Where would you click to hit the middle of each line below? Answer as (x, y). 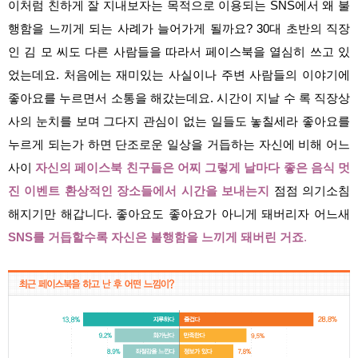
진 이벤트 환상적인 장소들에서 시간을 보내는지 (139, 191)
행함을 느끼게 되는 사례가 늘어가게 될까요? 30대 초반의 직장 (179, 29)
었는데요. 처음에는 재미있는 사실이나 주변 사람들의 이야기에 (179, 76)
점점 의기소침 (310, 191)
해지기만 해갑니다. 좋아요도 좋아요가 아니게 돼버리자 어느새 (179, 215)
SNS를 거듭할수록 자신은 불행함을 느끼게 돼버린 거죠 (156, 238)
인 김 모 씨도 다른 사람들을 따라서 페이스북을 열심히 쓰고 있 (179, 52)
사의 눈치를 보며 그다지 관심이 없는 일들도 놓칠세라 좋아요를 (179, 122)
